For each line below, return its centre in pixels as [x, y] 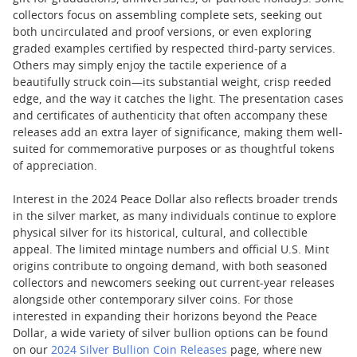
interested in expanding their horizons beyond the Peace [165, 317]
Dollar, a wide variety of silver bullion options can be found [171, 334]
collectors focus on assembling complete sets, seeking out [167, 16]
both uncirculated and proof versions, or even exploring [162, 33]
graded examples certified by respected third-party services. [174, 49]
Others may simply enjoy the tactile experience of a [150, 66]
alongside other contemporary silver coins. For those [153, 300]
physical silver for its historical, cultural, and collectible [160, 233]
